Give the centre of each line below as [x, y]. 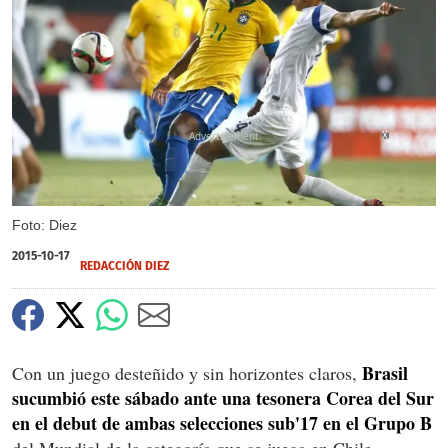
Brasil [385, 372]
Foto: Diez [44, 224]
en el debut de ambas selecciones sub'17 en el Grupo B [222, 422]
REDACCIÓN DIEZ [125, 265]
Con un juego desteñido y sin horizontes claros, [187, 372]
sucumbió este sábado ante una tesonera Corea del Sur [223, 397]
